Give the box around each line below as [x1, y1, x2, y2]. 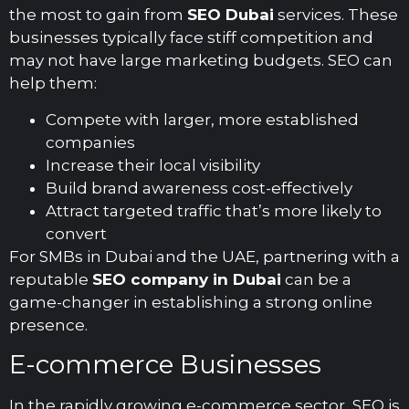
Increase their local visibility [46, 155, 260, 174]
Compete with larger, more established [46, 110, 359, 129]
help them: [9, 74, 97, 93]
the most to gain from [9, 5, 187, 25]
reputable [9, 269, 92, 288]
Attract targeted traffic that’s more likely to [46, 201, 382, 220]
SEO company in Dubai [92, 269, 281, 288]
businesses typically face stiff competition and [9, 28, 373, 47]
